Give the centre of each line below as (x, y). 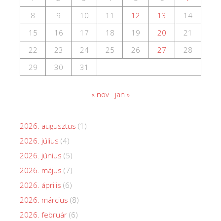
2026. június (41, 156)
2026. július (39, 141)
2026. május (41, 170)
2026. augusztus (48, 126)
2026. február (43, 215)
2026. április (40, 185)
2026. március (44, 200)
